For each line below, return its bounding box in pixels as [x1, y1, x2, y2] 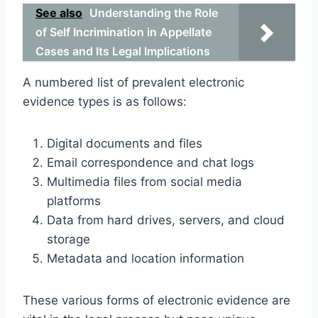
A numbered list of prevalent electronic [23, 75, 244, 89]
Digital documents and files [47, 136, 202, 150]
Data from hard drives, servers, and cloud [47, 212, 285, 227]
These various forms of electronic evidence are [23, 292, 290, 307]
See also [35, 5, 82, 20]
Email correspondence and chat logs [47, 155, 254, 170]
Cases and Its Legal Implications [35, 43, 210, 58]
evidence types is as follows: [23, 94, 187, 109]
